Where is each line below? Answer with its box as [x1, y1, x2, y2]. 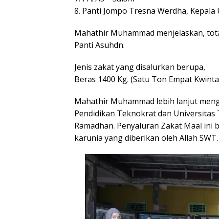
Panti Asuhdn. [74, 39, 125, 50]
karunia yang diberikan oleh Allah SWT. [74, 132, 218, 143]
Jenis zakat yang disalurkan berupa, [74, 61, 205, 72]
